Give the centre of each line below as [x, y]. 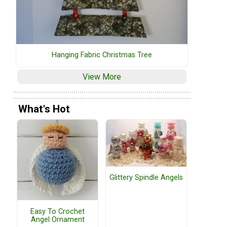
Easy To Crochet [58, 211]
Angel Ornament [58, 219]
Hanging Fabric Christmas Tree [102, 55]
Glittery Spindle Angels [146, 178]
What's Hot [44, 109]
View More [102, 77]
